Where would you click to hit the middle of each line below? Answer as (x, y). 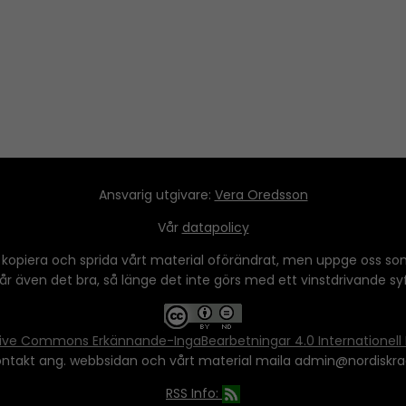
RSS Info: (194, 393)
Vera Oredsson (261, 194)
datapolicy (215, 227)
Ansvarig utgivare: (156, 194)
